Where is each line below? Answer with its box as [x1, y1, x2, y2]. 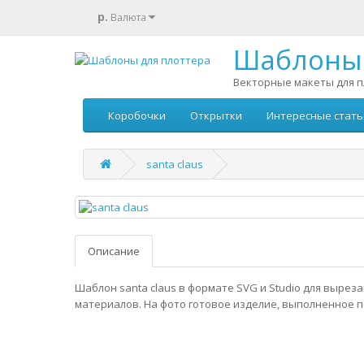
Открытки [190, 108, 242, 123]
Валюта [110, 10, 146, 24]
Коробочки [108, 108, 166, 123]
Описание [88, 244, 140, 258]
